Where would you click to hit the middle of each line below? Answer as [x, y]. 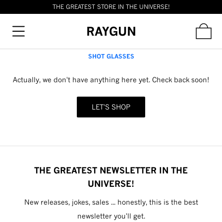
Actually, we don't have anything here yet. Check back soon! [111, 80]
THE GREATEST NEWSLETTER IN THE [111, 170]
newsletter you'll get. [111, 216]
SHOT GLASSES [111, 56]
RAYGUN [111, 31]
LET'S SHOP [111, 107]
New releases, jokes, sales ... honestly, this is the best [111, 202]
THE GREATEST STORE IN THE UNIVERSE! [111, 7]
